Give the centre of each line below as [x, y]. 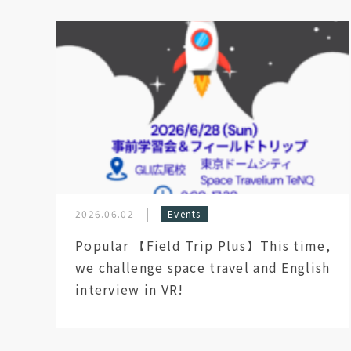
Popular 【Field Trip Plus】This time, [203, 245]
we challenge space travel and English [203, 267]
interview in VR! [130, 289]
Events [185, 213]
